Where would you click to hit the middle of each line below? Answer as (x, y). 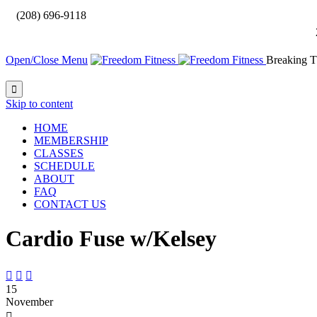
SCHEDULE (64, 166)
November (29, 301)
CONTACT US (70, 204)
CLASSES (59, 153)
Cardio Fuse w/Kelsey (111, 239)
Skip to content (39, 104)
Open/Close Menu (47, 60)
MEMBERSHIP (71, 140)
